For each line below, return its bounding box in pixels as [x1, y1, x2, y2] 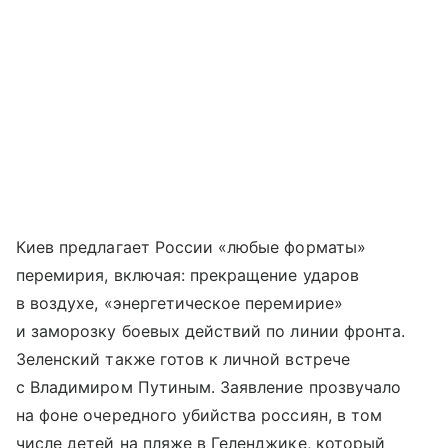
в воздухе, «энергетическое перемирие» [16, 293, 343, 314]
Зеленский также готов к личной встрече [16, 349, 350, 370]
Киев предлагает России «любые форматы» [16, 237, 366, 258]
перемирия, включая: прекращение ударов [16, 265, 359, 286]
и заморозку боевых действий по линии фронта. [16, 321, 406, 342]
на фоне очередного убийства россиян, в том [16, 405, 383, 426]
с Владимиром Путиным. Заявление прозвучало [16, 377, 402, 398]
